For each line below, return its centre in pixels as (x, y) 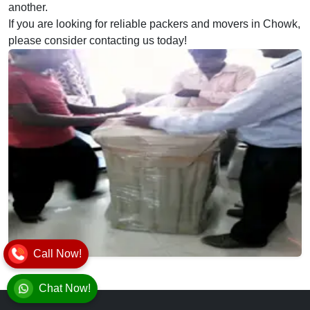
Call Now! (57, 254)
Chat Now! (65, 288)
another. (28, 7)
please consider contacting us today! (98, 40)
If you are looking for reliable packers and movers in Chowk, (154, 24)
